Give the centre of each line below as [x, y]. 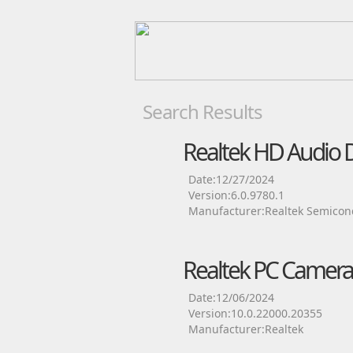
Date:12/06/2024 [231, 297]
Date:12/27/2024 [231, 179]
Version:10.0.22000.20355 [255, 313]
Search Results [202, 111]
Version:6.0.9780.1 [236, 195]
